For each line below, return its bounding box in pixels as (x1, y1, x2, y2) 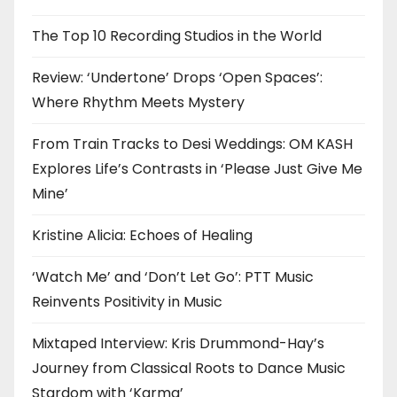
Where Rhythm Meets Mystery (32, 92, 245, 113)
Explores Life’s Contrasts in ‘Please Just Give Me (32, 159, 362, 180)
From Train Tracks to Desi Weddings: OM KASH (32, 134, 353, 155)
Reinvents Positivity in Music (32, 292, 222, 313)
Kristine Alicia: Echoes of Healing (32, 225, 253, 246)
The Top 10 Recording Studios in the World (32, 26, 322, 47)
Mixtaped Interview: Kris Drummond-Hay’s (32, 333, 324, 354)
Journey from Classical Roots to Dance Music (32, 358, 346, 379)
